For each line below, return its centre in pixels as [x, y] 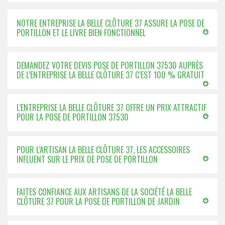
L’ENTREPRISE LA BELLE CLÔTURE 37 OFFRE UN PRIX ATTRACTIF [111, 107]
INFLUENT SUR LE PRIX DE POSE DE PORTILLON [87, 159]
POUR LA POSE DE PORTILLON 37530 [73, 117]
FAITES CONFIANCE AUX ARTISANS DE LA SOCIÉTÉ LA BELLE [104, 192]
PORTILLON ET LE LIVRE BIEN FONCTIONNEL [81, 33]
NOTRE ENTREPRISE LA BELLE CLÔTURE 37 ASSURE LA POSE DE [110, 23]
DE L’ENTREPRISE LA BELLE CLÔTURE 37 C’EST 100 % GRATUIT [110, 75]
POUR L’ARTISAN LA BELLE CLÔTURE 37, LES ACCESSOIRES [103, 150]
